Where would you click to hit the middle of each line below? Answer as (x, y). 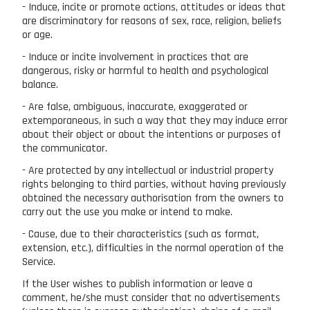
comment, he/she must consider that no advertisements (151, 298)
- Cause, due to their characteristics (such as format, (140, 234)
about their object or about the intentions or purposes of (152, 134)
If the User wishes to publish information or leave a (137, 284)
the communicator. (65, 148)
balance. (40, 84)
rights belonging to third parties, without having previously (154, 184)
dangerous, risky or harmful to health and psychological (145, 71)
